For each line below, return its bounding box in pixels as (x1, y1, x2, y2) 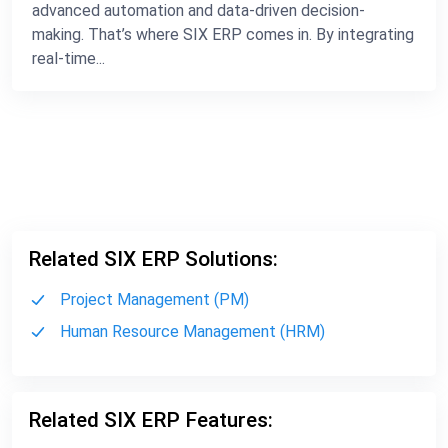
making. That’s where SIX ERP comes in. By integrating (32, 24, 414, 44)
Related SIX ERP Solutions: (28, 246, 278, 271)
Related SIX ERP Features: (28, 407, 273, 432)
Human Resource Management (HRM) (60, 321, 325, 341)
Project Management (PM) (60, 289, 249, 309)
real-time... (32, 48, 105, 68)
